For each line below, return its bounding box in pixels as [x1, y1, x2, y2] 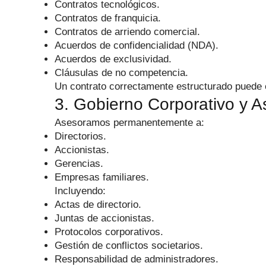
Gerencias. [55, 158, 103, 169]
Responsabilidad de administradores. [55, 254, 218, 265]
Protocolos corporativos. [55, 226, 163, 237]
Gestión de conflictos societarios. [55, 240, 203, 251]
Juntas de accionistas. [55, 213, 154, 224]
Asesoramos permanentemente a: [55, 117, 204, 128]
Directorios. [55, 131, 106, 142]
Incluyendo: [55, 185, 106, 197]
